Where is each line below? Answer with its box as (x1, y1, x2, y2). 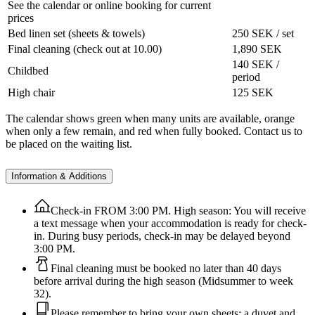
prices (8, 12, 34, 25)
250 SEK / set (232, 27, 294, 40)
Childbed (8, 65, 49, 77)
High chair (8, 86, 55, 99)
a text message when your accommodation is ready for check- (34, 217, 307, 229)
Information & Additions (11, 171, 107, 181)
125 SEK (232, 86, 274, 99)
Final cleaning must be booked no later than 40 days (51, 262, 281, 274)
